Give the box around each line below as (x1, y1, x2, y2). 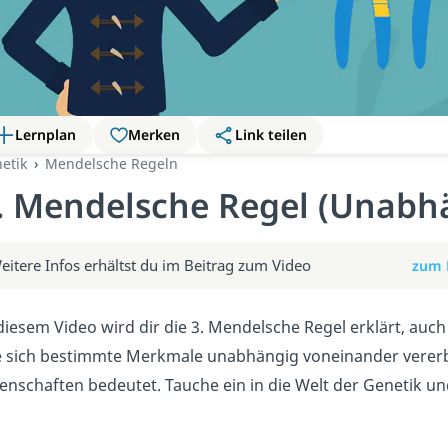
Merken (127, 124, 180, 144)
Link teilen (235, 124, 308, 144)
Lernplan (14, 124, 76, 144)
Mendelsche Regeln (45, 153, 178, 173)
